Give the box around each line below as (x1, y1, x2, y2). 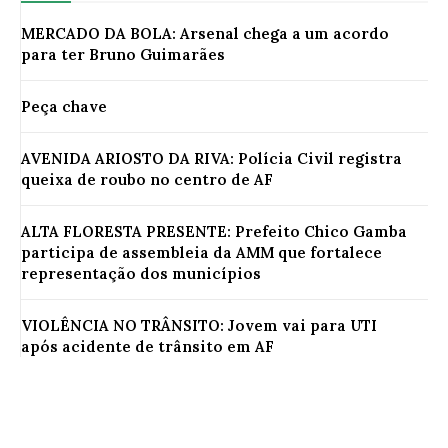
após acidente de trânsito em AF (21, 336, 274, 356)
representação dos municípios (21, 263, 261, 283)
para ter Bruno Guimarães (21, 44, 225, 64)
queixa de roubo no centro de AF (21, 169, 273, 189)
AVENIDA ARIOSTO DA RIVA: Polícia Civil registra (21, 148, 402, 168)
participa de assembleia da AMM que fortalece (21, 242, 382, 262)
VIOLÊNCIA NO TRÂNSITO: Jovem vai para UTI (21, 315, 377, 335)
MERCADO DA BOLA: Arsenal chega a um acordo (21, 23, 389, 43)
